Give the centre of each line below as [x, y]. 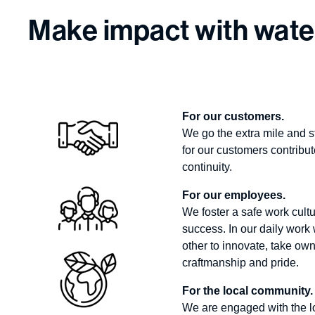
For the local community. [247, 291]
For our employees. [233, 195]
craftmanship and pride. [242, 263]
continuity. [207, 167]
